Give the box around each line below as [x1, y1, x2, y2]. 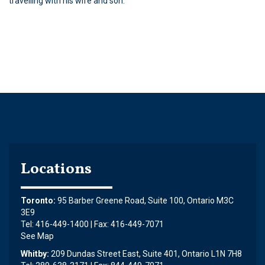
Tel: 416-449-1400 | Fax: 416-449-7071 [21, 219, 164, 229]
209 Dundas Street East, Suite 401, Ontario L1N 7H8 [51, 249, 242, 258]
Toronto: [21, 196, 56, 205]
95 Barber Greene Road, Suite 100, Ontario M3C [57, 196, 234, 205]
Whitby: [21, 249, 49, 258]
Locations [21, 159, 92, 180]
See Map [21, 231, 54, 241]
